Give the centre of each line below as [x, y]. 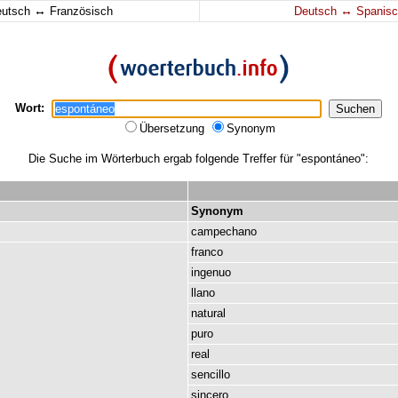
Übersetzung [174, 128]
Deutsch [317, 11]
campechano [224, 231]
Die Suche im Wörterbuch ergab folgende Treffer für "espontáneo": [198, 159]
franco [207, 252]
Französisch [80, 11]
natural [208, 313]
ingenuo [211, 272]
